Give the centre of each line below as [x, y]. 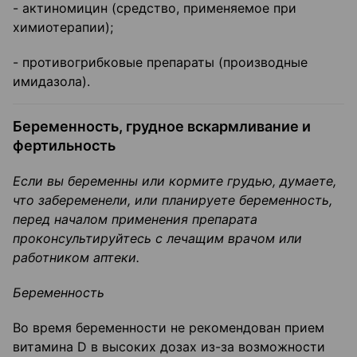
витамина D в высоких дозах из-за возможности [169, 347]
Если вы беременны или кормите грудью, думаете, [175, 181]
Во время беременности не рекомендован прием [169, 328]
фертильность [64, 146]
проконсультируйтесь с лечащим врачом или [157, 239]
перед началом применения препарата [135, 220]
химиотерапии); [63, 27]
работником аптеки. [76, 258]
